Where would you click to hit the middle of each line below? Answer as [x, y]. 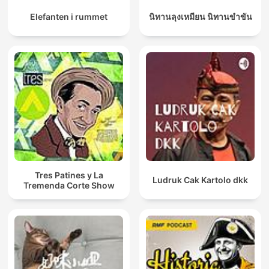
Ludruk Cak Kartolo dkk [200, 180]
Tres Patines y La [69, 175]
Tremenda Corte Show [69, 185]
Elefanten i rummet [69, 17]
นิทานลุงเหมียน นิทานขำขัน [200, 17]
